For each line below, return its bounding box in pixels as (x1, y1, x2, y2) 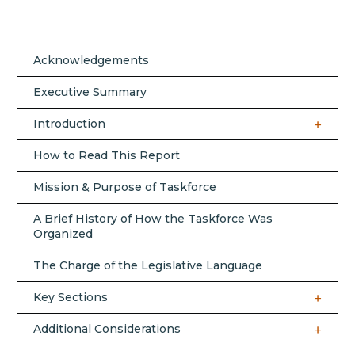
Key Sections (33, 289, 109, 304)
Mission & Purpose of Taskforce (33, 179, 217, 194)
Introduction (33, 116, 106, 131)
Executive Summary (33, 84, 147, 99)
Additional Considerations (33, 321, 181, 336)
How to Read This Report (33, 147, 181, 162)
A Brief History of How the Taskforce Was (33, 211, 273, 226)
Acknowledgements (33, 52, 150, 67)
